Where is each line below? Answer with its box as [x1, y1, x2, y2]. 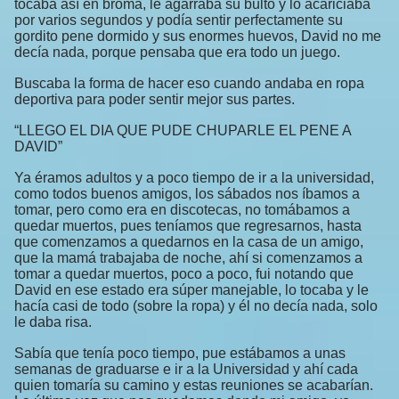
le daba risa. [14, 314, 92, 330]
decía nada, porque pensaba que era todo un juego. [14, 45, 340, 61]
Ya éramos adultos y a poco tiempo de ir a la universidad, [14, 170, 374, 186]
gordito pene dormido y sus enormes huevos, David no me [14, 28, 381, 45]
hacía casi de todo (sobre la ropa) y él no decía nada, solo [14, 298, 378, 314]
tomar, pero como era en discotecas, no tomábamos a [14, 202, 350, 218]
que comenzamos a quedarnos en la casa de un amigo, [14, 234, 363, 250]
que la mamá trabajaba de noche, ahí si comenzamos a [14, 250, 362, 266]
